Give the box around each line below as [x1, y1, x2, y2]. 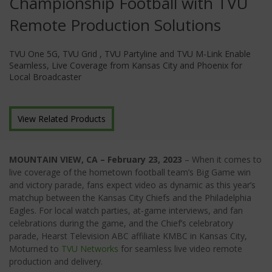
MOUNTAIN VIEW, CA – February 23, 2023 [9, 154, 182, 166]
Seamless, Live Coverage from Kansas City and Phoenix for [9, 59, 242, 72]
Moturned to [9, 243, 61, 255]
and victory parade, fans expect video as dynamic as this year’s [9, 179, 256, 191]
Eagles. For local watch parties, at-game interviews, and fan [9, 205, 243, 217]
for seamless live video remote [118, 243, 242, 255]
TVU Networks [61, 243, 118, 255]
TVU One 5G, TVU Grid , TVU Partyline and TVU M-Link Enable [9, 48, 251, 60]
